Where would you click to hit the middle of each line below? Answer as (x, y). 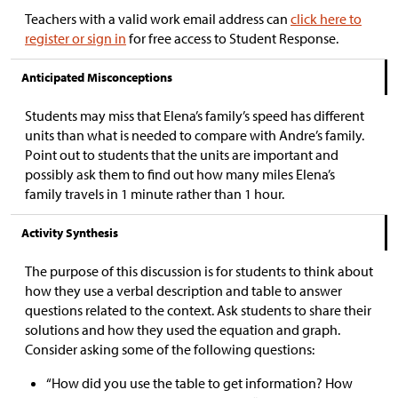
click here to (326, 18)
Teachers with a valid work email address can (158, 18)
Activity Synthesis (70, 232)
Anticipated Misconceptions (97, 77)
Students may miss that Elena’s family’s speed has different (195, 115)
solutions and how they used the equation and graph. (183, 329)
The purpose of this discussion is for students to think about (199, 271)
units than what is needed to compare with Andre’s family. (195, 135)
